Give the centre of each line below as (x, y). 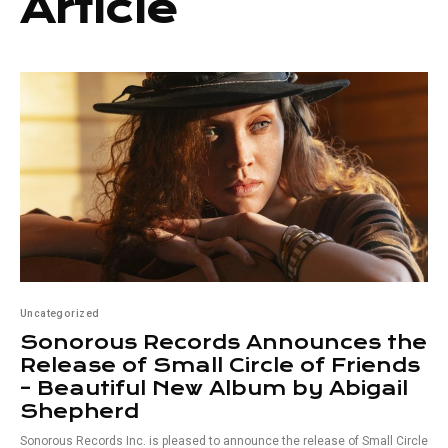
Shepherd (79, 412)
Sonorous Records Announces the (223, 343)
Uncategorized (60, 313)
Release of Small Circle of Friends (220, 366)
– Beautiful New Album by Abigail (214, 389)
